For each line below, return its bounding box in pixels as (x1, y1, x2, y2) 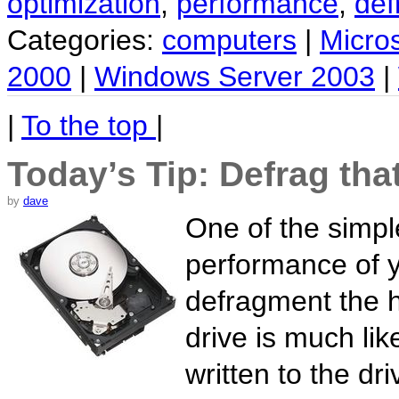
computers (162, 23, 297, 56)
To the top (21, 109, 156, 142)
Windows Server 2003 (94, 60, 375, 93)
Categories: (7, 23, 162, 56)
